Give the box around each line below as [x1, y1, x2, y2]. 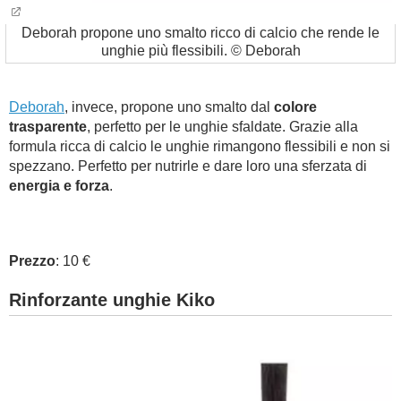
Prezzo [9, 253, 55, 269]
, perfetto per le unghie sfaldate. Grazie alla [87, 119, 358, 134]
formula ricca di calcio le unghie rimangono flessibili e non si [9, 139, 390, 154]
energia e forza [9, 178, 109, 193]
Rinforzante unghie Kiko [9, 290, 215, 310]
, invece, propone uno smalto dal [64, 99, 274, 115]
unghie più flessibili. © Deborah [100, 43, 301, 58]
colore [274, 99, 317, 115]
